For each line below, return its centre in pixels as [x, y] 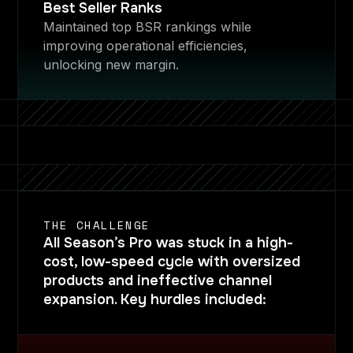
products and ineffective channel [158, 281]
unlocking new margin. [111, 65]
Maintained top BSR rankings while [148, 27]
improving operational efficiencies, [146, 46]
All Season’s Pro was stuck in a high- [169, 243]
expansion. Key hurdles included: [155, 299]
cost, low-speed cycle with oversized [172, 262]
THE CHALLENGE [97, 225]
